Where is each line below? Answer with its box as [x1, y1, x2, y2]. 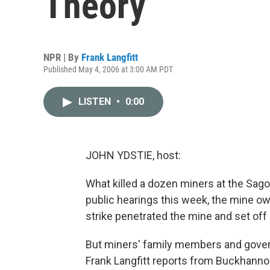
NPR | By [43, 51, 81, 63]
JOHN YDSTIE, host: [86, 149, 181, 162]
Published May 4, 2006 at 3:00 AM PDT [43, 64, 173, 74]
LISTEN [78, 96, 113, 107]
